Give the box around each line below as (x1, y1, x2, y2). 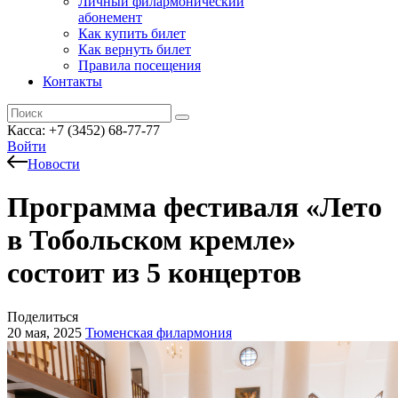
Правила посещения (78, 58, 201, 73)
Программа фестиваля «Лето (7, 191, 382, 224)
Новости (28, 156, 80, 171)
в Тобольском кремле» (7, 224, 296, 257)
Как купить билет (78, 26, 186, 41)
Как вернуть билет (78, 42, 191, 57)
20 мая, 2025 (7, 324, 82, 340)
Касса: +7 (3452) (7, 123, 108, 138)
